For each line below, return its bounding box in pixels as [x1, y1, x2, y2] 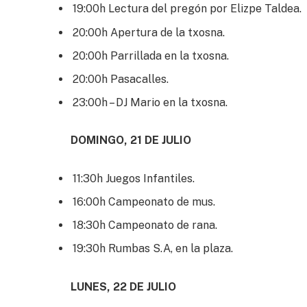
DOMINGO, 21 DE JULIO [71, 134, 191, 147]
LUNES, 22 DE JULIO [71, 280, 176, 294]
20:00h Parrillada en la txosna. [73, 49, 229, 62]
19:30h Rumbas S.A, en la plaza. [73, 242, 233, 256]
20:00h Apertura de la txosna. [73, 25, 225, 39]
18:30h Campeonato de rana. [73, 219, 217, 232]
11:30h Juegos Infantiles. [73, 172, 195, 186]
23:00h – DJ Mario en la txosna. [73, 95, 228, 109]
